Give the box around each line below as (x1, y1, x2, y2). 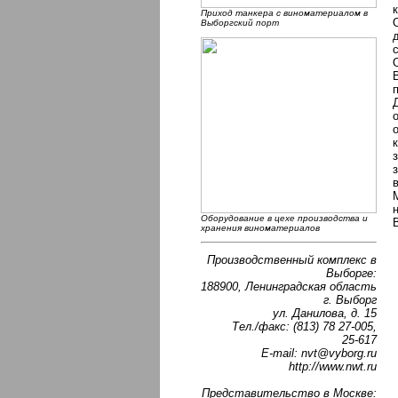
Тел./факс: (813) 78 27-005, (232, 319, 377, 333)
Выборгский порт (201, 18, 279, 28)
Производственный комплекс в (207, 252, 377, 267)
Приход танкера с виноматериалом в (201, 8, 368, 18)
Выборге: (326, 266, 377, 280)
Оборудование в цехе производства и (201, 213, 368, 223)
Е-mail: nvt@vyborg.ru (261, 346, 377, 360)
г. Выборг (323, 292, 377, 306)
